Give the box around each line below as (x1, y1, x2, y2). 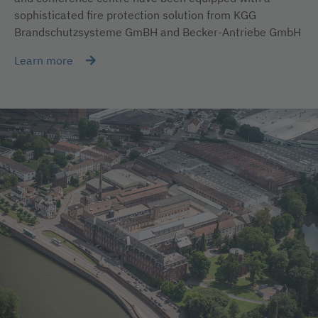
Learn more (14, 53, 73, 67)
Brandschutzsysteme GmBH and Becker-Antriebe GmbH (14, 25, 301, 39)
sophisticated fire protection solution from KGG (14, 8, 256, 22)
